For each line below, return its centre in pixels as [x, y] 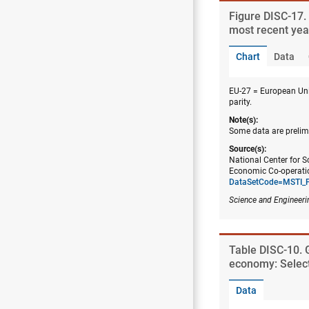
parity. [240, 102]
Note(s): [243, 120]
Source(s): [248, 149]
